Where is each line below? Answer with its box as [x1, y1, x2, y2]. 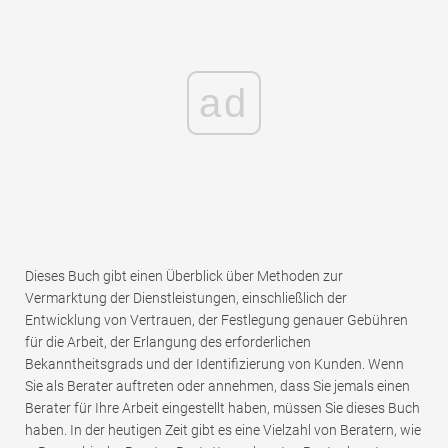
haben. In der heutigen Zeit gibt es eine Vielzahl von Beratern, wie [25, 422, 421, 439]
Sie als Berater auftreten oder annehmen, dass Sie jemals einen [25, 378, 410, 395]
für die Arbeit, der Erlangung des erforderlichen [25, 334, 311, 351]
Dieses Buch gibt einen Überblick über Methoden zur [25, 268, 343, 285]
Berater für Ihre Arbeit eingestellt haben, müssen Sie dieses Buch [25, 400, 420, 417]
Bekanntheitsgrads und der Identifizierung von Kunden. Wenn [25, 356, 404, 373]
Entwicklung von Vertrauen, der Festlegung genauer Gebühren [25, 312, 408, 329]
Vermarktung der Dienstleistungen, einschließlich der [25, 290, 347, 307]
